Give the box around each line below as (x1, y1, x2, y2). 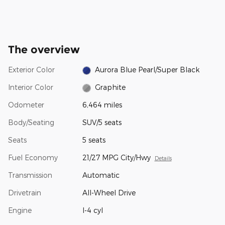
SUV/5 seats (82, 118, 122, 127)
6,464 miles (82, 100, 122, 109)
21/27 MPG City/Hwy (82, 153, 151, 162)
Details (154, 155, 172, 162)
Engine (8, 206, 32, 215)
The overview (8, 43, 80, 56)
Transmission (8, 171, 52, 180)
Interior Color (8, 83, 53, 92)
